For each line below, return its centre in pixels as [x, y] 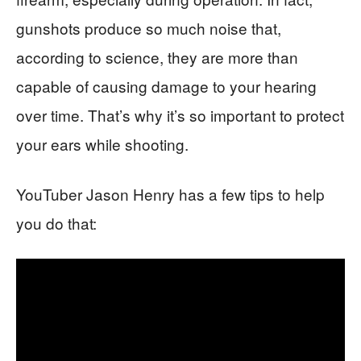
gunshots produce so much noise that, [149, 27]
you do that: [56, 222]
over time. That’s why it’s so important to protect [180, 114]
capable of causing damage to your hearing [166, 85]
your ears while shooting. [102, 143]
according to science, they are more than [157, 56]
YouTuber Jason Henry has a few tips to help [170, 193]
